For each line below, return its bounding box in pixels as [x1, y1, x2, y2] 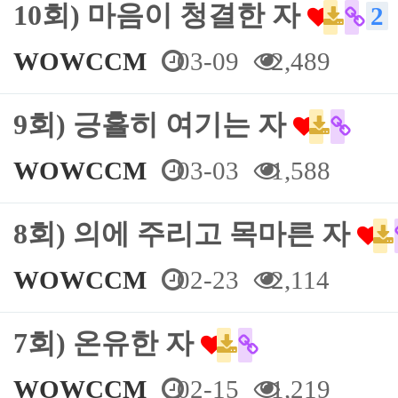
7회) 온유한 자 [13, 328, 201, 359]
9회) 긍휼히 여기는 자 [13, 109, 293, 140]
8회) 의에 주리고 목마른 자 [13, 219, 357, 250]
